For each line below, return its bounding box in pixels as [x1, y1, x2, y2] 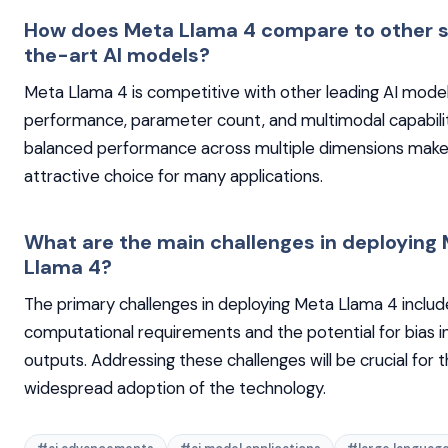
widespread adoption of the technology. [24, 376, 326, 399]
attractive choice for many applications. [24, 164, 323, 187]
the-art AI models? [24, 41, 210, 68]
